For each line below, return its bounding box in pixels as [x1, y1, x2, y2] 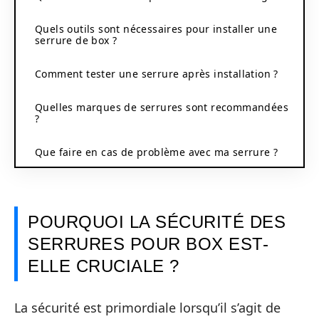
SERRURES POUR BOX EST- [28, 234, 268, 253]
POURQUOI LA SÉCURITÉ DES [28, 212, 286, 231]
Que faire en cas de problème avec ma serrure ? [35, 145, 278, 159]
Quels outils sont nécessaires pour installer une [35, 21, 278, 36]
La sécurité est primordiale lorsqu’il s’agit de [14, 298, 281, 316]
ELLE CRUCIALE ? [28, 256, 179, 276]
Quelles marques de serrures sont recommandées [35, 100, 288, 114]
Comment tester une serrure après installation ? [35, 66, 278, 80]
